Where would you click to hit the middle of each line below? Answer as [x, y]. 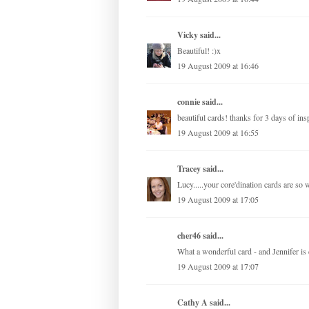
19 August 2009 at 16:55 [218, 133]
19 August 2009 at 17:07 [218, 267]
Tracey [189, 169]
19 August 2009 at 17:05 [218, 200]
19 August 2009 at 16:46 [218, 66]
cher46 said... [200, 236]
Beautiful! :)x [199, 51]
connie [189, 102]
